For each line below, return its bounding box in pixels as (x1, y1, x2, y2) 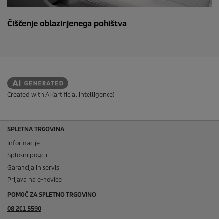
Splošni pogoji (7, 151, 47, 159)
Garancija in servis (7, 163, 59, 171)
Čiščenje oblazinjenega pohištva (7, 19, 127, 29)
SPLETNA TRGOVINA (7, 125, 64, 132)
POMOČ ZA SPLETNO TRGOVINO (7, 190, 96, 198)
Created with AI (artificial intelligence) (7, 90, 114, 98)
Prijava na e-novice (7, 175, 62, 183)
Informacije (7, 139, 40, 147)
